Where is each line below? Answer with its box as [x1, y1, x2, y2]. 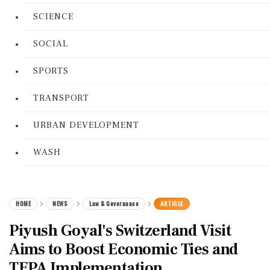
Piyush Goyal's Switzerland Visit [9, 221, 231, 241]
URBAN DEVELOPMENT [33, 119, 139, 131]
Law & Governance [89, 199, 139, 208]
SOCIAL [33, 38, 68, 49]
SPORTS [33, 65, 69, 77]
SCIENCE [33, 11, 74, 22]
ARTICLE [160, 199, 183, 208]
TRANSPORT [33, 92, 89, 104]
